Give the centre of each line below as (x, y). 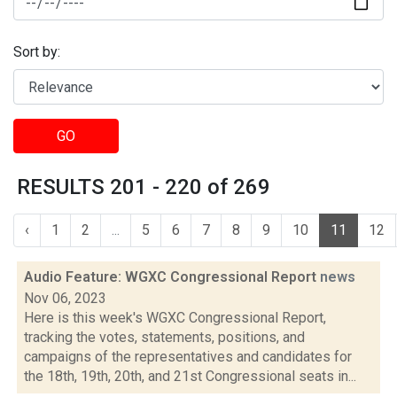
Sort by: (37, 52)
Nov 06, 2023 (65, 298)
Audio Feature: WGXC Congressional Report (172, 277)
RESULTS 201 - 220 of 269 (144, 187)
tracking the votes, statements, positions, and (164, 337)
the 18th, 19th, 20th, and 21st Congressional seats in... (190, 376)
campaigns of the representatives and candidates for (188, 357)
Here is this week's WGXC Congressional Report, (175, 318)
